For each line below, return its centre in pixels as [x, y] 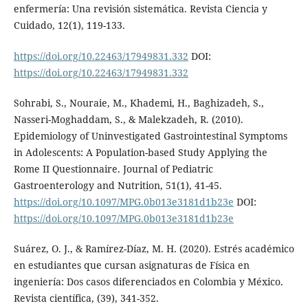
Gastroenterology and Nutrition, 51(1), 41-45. [118, 185]
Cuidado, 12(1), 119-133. [69, 25]
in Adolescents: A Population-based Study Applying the [140, 152]
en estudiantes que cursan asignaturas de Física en [131, 265]
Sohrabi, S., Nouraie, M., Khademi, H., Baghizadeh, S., [139, 102]
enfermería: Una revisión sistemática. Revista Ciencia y [140, 9]
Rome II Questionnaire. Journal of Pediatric [113, 168]
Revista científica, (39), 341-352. [86, 298]
